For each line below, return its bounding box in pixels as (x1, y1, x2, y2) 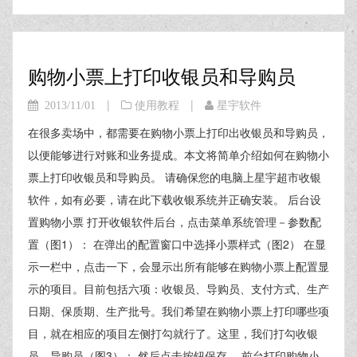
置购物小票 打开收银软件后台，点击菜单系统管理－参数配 (28, 214, 321, 229)
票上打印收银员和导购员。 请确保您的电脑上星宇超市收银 (28, 169, 321, 185)
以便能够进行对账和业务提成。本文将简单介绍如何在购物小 (28, 147, 329, 163)
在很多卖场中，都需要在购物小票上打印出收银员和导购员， (28, 124, 329, 140)
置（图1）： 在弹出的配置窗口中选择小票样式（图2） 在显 (28, 236, 326, 252)
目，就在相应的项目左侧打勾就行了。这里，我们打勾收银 (28, 325, 318, 341)
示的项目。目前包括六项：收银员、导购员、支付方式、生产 (28, 280, 329, 296)
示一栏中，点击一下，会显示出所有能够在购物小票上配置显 (28, 258, 329, 274)
